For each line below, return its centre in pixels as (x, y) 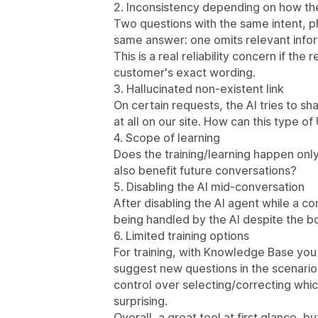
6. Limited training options (181, 235)
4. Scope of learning (167, 137)
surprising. (141, 301)
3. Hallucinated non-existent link (199, 88)
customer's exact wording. (185, 72)
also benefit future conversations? (205, 170)
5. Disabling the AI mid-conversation (209, 186)
